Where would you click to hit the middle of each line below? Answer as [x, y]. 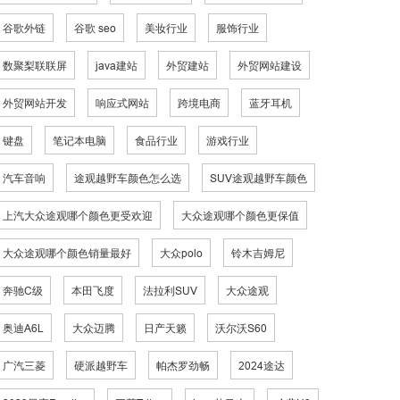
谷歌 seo [95, 28]
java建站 [117, 66]
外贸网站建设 [270, 66]
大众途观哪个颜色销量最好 [67, 253]
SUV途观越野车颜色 [258, 178]
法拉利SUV [170, 291]
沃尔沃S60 [241, 328]
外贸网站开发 [35, 103]
